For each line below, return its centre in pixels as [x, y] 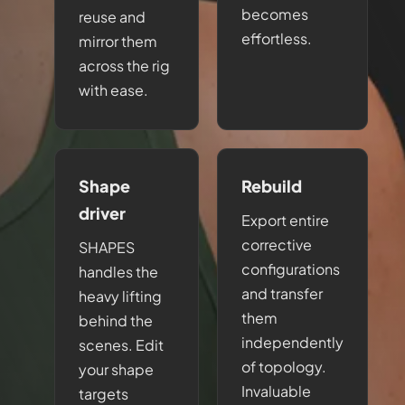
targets [104, 394]
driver [102, 213]
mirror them [118, 41]
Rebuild [272, 186]
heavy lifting [120, 296]
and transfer [282, 293]
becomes [275, 14]
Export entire [285, 220]
